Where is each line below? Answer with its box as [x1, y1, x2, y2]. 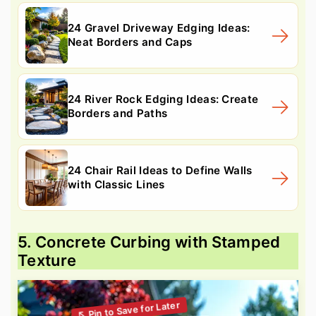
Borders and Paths [68, 106, 168, 120]
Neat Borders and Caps [68, 35, 193, 49]
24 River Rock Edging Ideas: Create [68, 92, 259, 106]
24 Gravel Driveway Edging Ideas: [68, 20, 250, 35]
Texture [18, 250, 77, 269]
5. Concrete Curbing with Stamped [18, 232, 281, 251]
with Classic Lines [68, 177, 165, 191]
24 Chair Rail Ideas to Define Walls [68, 163, 253, 177]
